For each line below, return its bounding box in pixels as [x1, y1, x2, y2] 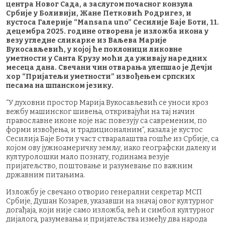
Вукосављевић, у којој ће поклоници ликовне [6, 45, 182, 54]
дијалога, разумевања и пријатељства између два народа [6, 214, 207, 223]
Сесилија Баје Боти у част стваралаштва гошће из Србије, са [6, 134, 218, 143]
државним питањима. [6, 170, 85, 179]
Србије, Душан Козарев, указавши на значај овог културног [6, 196, 213, 205]
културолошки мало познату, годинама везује [6, 152, 169, 161]
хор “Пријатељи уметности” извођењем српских [6, 72, 195, 81]
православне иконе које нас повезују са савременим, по [6, 116, 207, 125]
